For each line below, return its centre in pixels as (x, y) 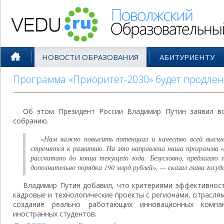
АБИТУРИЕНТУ (187, 57)
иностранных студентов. (55, 214)
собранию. (31, 121)
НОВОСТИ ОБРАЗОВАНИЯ (90, 57)
